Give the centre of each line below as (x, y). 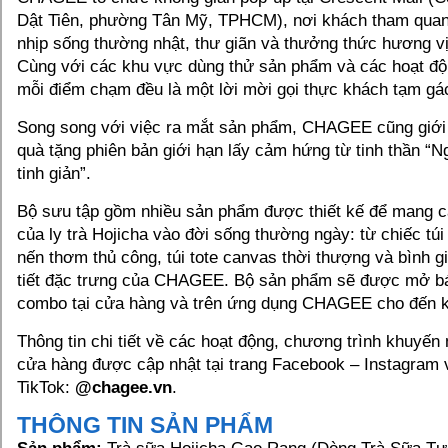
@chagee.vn (123, 387)
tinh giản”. (54, 173)
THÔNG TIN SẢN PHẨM (145, 425)
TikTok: (46, 387)
